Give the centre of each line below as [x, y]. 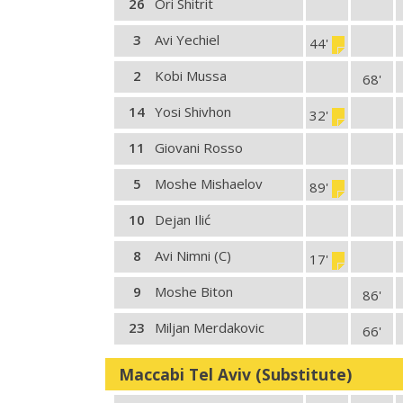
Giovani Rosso [199, 148]
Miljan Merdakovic [210, 327]
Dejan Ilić [183, 219]
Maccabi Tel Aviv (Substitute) [235, 374]
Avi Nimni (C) [193, 255]
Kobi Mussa [191, 76]
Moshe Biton [194, 291]
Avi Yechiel [187, 40]
